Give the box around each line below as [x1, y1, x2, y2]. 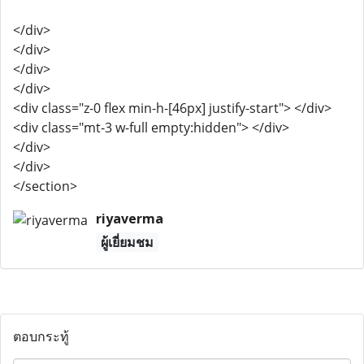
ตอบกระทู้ [13, 327, 69, 345]
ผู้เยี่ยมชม [100, 233, 154, 251]
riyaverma [95, 210, 163, 227]
